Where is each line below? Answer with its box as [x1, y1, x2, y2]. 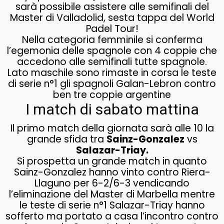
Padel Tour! [85, 22, 138, 35]
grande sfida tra [26, 132, 106, 146]
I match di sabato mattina [25, 100, 199, 118]
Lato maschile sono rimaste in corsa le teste [7, 66, 216, 79]
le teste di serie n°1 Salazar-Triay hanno [19, 198, 205, 212]
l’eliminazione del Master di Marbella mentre [9, 187, 215, 201]
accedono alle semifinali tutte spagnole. [17, 55, 207, 68]
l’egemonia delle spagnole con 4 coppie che [7, 44, 217, 57]
